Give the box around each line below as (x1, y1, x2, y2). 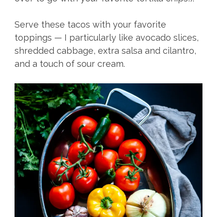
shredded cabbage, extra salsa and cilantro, (15, 46, 196, 56)
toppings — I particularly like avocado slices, (15, 32, 199, 43)
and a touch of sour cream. (15, 59, 125, 69)
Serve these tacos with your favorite (15, 19, 166, 30)
